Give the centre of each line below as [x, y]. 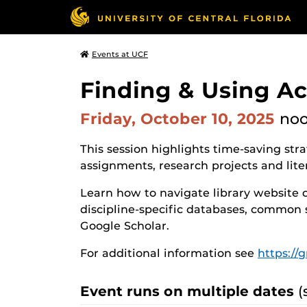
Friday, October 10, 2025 [180, 119]
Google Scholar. [125, 226]
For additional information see [169, 253]
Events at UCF [120, 54]
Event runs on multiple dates [189, 291]
